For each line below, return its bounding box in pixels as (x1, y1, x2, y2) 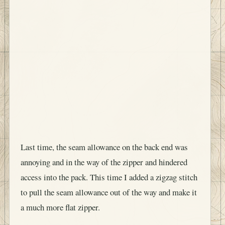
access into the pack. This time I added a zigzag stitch (21, 164, 197, 176)
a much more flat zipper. (21, 194, 100, 206)
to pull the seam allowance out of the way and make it (21, 179, 197, 191)
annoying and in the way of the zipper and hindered (21, 149, 187, 161)
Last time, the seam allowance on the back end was (21, 134, 188, 146)
